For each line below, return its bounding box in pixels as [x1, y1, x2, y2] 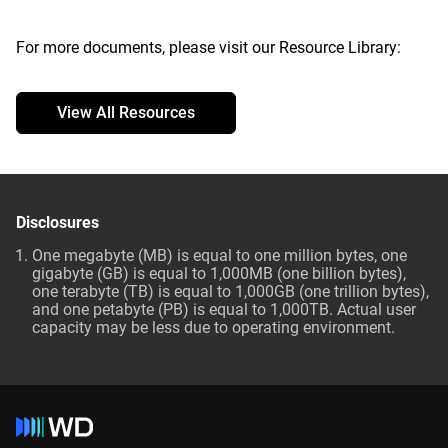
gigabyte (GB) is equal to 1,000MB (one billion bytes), [32, 264, 406, 283]
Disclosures [16, 213, 99, 232]
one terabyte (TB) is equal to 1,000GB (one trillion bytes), [32, 282, 429, 301]
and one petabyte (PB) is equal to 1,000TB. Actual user [32, 300, 416, 319]
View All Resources [57, 103, 195, 122]
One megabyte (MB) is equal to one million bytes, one [32, 246, 407, 265]
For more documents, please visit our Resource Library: [16, 38, 401, 57]
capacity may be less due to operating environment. [32, 318, 395, 337]
